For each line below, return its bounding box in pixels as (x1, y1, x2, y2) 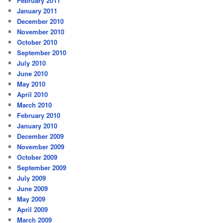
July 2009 (17, 173, 46, 183)
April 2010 (17, 90, 48, 100)
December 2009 (17, 131, 64, 141)
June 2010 (17, 69, 48, 79)
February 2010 (17, 111, 61, 120)
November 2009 (17, 142, 65, 152)
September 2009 (17, 163, 67, 173)
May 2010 (17, 79, 46, 89)
